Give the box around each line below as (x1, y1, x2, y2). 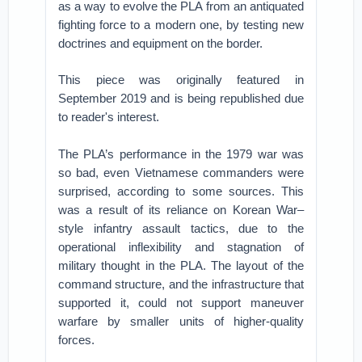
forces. (58, 333, 95, 347)
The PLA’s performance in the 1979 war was (58, 147, 304, 161)
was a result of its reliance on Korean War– (58, 203, 304, 217)
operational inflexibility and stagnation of (58, 240, 304, 254)
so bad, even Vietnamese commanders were (58, 166, 304, 179)
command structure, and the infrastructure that (58, 277, 304, 291)
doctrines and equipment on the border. (58, 36, 263, 50)
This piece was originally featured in (58, 73, 304, 86)
